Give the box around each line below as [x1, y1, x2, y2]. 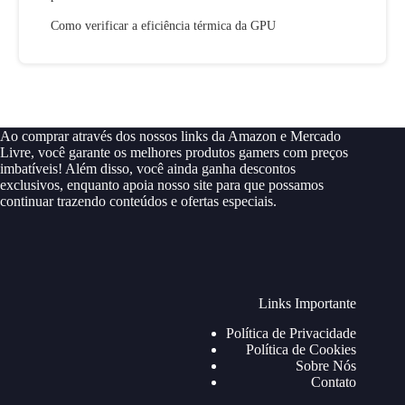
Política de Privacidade [226, 325, 357, 341]
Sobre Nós [296, 357, 357, 373]
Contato [311, 373, 357, 390]
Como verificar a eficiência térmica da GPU [51, 19, 276, 33]
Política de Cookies [246, 341, 357, 357]
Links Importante [259, 295, 357, 311]
